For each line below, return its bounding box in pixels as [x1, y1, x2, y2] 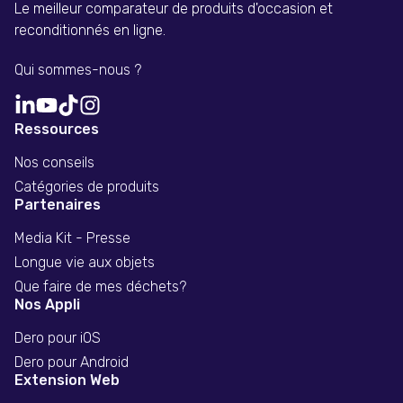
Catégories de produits [14, 178, 159, 196]
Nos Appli [14, 296, 80, 314]
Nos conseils [14, 154, 94, 172]
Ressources [14, 121, 99, 139]
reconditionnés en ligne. [14, 22, 166, 40]
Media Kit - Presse [14, 229, 130, 247]
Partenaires [14, 196, 101, 214]
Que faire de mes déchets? [14, 278, 186, 296]
